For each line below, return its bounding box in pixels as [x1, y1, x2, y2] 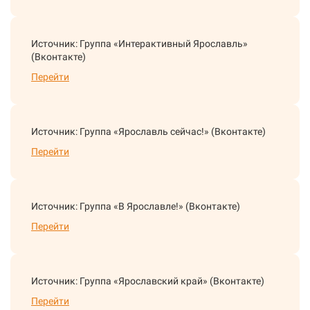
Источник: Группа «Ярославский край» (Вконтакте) [31, 275, 264, 287]
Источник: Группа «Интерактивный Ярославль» [31, 38, 248, 50]
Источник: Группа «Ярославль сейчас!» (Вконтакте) [31, 126, 266, 138]
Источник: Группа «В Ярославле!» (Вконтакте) [31, 201, 240, 212]
